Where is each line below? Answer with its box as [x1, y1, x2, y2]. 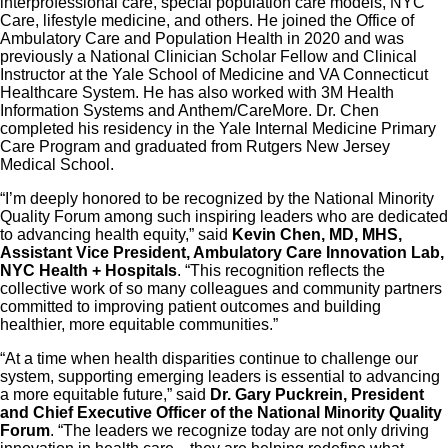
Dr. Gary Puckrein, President [210, 386, 424, 404]
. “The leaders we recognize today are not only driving [50, 422, 429, 440]
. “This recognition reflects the [177, 262, 385, 280]
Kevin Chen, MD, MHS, [232, 226, 402, 244]
